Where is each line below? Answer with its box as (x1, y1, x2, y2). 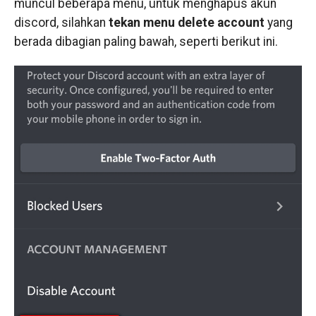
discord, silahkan (13, 16, 109, 30)
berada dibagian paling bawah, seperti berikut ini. (13, 35, 278, 49)
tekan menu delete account (108, 16, 265, 30)
